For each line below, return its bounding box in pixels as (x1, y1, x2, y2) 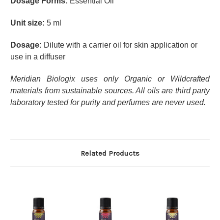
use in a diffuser (10, 52, 65, 61)
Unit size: (10, 18, 45, 27)
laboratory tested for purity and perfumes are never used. (10, 98, 206, 107)
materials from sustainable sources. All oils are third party (10, 86, 210, 95)
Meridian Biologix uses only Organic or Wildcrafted (10, 74, 210, 83)
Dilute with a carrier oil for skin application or (42, 40, 197, 49)
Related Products (81, 148, 139, 158)
